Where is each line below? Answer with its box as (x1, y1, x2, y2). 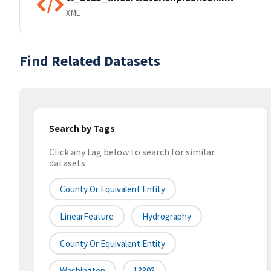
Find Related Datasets (19, 51, 160, 70)
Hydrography (142, 211, 191, 223)
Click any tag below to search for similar (49, 146, 215, 158)
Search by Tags (49, 122, 115, 134)
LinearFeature (60, 211, 114, 223)
